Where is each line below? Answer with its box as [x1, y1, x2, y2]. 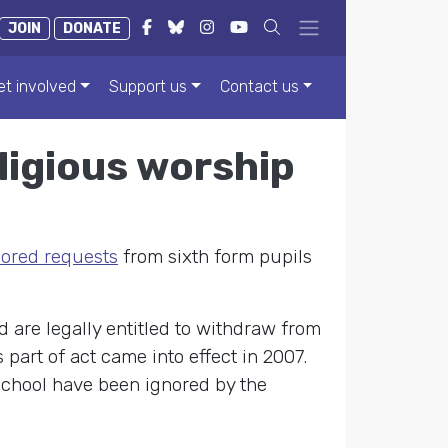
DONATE [63, 20, 121, 38]
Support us [108, 77, 187, 97]
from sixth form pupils [118, 244, 312, 268]
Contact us [219, 77, 299, 97]
